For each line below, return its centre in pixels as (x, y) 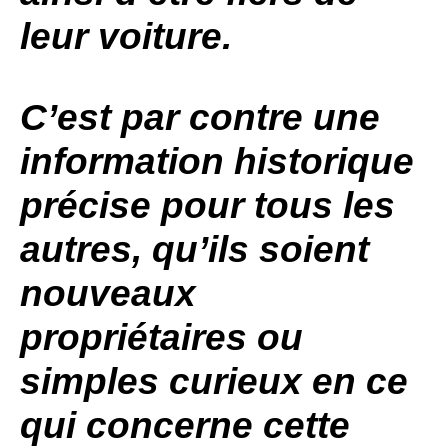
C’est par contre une (200, 117)
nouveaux (108, 293)
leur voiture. (126, 36)
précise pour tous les (207, 205)
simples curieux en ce (214, 381)
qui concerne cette (185, 425)
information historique (217, 161)
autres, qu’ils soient (194, 249)
